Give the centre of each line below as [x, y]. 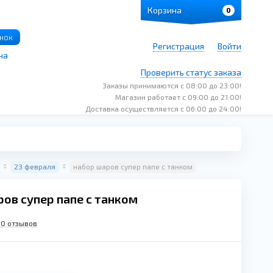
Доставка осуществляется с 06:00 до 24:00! [163, 108]
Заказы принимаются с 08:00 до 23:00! [172, 85]
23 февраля [35, 166]
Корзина [165, 10]
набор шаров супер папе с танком [133, 166]
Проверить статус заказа [191, 72]
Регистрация [179, 46]
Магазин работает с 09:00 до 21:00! [178, 97]
